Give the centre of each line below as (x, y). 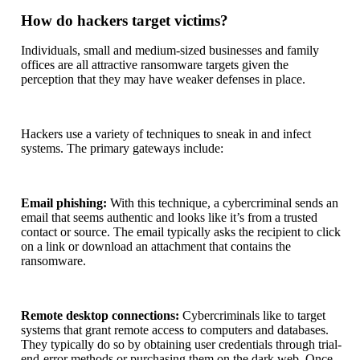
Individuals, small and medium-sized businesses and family (170, 51)
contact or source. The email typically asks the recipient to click (181, 232)
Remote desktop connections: (100, 316)
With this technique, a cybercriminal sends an (223, 203)
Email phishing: (64, 203)
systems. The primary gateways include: (122, 149)
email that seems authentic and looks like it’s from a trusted (169, 218)
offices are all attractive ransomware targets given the (155, 65)
